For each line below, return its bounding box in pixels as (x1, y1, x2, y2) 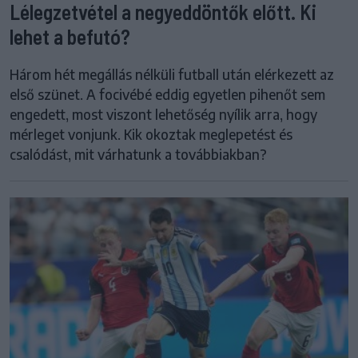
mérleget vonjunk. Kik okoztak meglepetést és (10, 125, 292, 143)
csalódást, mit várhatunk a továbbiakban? (10, 145, 267, 163)
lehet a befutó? (10, 23, 130, 49)
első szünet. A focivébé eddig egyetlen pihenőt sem (10, 85, 325, 103)
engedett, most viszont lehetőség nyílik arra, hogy (10, 105, 317, 123)
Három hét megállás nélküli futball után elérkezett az (10, 65, 334, 83)
